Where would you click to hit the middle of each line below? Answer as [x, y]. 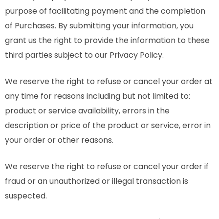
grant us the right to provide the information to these [107, 40]
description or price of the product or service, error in [108, 125]
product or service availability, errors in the [87, 111]
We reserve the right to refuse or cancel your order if [107, 166]
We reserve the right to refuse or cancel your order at [109, 81]
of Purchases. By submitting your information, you [99, 26]
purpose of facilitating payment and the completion [105, 11]
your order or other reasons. [59, 140]
